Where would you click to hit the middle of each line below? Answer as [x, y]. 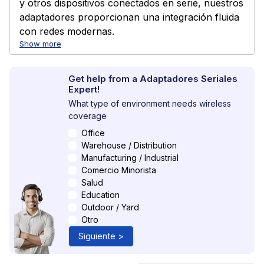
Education [100, 195]
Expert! [84, 89]
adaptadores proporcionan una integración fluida [129, 17]
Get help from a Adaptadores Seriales [153, 79]
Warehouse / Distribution [129, 145]
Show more [40, 44]
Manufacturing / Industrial [130, 158]
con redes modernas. [67, 31]
